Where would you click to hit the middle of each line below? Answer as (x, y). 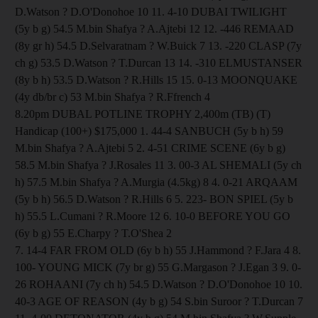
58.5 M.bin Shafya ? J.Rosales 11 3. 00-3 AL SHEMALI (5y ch (158, 165)
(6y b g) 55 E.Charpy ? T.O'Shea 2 (93, 233)
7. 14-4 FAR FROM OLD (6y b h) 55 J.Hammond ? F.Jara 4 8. (158, 250)
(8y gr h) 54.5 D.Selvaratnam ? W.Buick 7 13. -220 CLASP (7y (158, 45)
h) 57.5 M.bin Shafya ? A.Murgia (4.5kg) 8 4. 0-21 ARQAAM (156, 182)
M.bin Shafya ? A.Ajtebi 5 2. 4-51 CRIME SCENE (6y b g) (150, 148)
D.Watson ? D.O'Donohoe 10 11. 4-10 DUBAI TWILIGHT (151, 11)
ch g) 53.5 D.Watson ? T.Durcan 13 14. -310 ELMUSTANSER (159, 62)
